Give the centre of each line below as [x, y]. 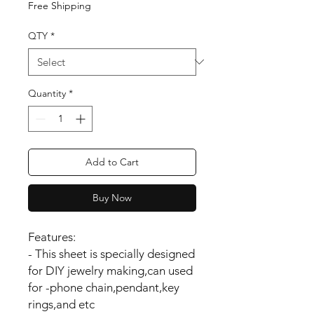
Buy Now [112, 197]
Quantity [47, 93]
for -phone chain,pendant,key [104, 287]
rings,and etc [61, 304]
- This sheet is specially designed [111, 253]
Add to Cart [112, 162]
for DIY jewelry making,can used [110, 270]
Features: [52, 237]
